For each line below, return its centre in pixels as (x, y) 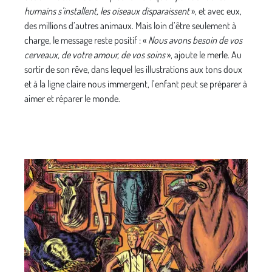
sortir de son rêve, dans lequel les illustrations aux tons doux (133, 70)
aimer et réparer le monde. (72, 99)
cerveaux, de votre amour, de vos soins (95, 55)
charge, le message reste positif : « (86, 40)
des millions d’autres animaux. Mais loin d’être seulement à (130, 26)
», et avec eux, (216, 11)
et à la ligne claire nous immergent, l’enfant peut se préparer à (136, 84)
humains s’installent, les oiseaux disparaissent (107, 11)
